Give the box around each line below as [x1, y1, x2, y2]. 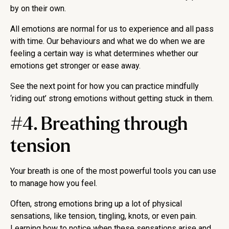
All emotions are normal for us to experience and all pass [10, 24, 214, 34]
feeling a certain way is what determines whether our [10, 49, 198, 59]
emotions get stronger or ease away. [10, 61, 141, 71]
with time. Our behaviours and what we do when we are [10, 36, 205, 47]
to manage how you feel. [10, 178, 97, 189]
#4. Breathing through [10, 114, 188, 134]
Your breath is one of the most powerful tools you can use [10, 166, 216, 176]
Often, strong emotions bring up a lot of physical [10, 199, 182, 209]
